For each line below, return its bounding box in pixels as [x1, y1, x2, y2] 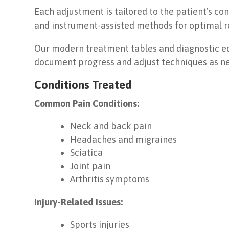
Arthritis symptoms [70, 174, 150, 185]
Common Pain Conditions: [34, 98, 140, 109]
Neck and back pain [70, 121, 152, 132]
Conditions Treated [34, 78, 132, 92]
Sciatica [70, 147, 103, 158]
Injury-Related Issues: [34, 197, 123, 208]
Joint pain [70, 161, 111, 172]
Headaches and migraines [70, 134, 177, 145]
